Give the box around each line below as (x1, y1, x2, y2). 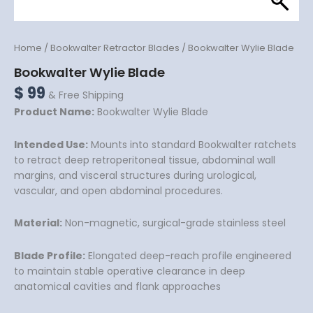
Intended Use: (14, 137, 88, 152)
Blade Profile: (14, 248, 85, 263)
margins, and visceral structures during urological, (14, 168, 256, 182)
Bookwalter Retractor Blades (50, 41, 180, 54)
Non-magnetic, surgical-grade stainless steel (62, 216, 286, 231)
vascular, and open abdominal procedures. (14, 183, 223, 198)
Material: (14, 216, 62, 231)
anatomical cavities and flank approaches (14, 279, 221, 293)
